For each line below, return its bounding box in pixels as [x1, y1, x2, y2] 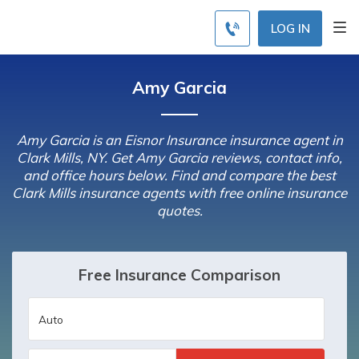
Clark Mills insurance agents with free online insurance [12, 184, 347, 201]
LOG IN [270, 20, 310, 36]
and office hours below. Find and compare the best [23, 167, 336, 184]
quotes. [156, 202, 203, 219]
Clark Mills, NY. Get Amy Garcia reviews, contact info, [17, 149, 342, 166]
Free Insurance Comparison [79, 265, 280, 284]
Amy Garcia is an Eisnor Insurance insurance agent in [16, 131, 343, 148]
